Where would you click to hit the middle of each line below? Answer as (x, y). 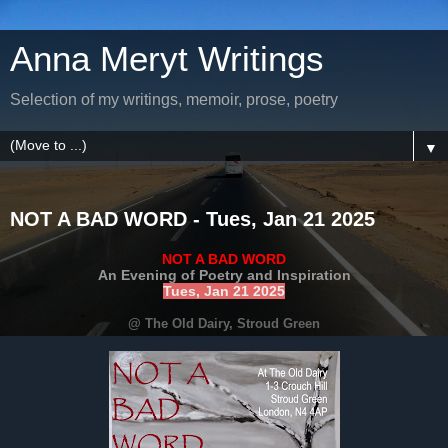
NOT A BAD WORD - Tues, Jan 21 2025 (192, 219)
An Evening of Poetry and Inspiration (224, 274)
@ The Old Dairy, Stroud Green (224, 323)
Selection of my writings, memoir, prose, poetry (174, 99)
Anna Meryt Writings (167, 59)
